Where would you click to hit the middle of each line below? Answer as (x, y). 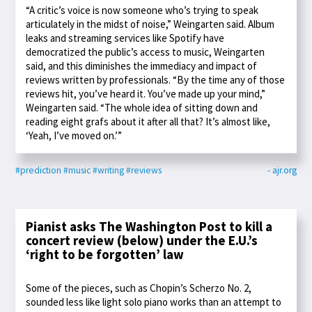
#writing (109, 171)
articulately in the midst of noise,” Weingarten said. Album (150, 24)
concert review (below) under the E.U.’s (142, 241)
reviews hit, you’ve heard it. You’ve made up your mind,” (146, 94)
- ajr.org (282, 171)
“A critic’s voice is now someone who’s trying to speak (142, 10)
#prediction (39, 171)
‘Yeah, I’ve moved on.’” (74, 136)
